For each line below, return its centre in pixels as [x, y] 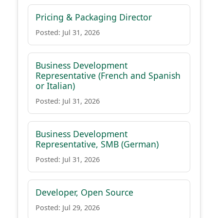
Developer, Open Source [84, 192]
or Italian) [55, 86]
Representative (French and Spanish [108, 75]
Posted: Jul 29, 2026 [68, 208]
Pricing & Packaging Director [94, 17]
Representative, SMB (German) [97, 144]
